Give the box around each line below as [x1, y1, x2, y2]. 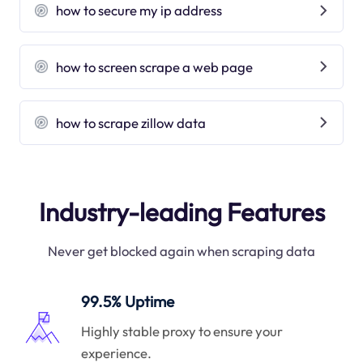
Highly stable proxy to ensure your [81, 322, 284, 340]
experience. [81, 344, 152, 361]
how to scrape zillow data [56, 113, 207, 131]
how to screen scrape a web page [56, 58, 254, 75]
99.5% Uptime [81, 292, 175, 312]
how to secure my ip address [56, 2, 223, 19]
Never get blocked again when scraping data [48, 242, 315, 260]
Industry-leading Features [38, 196, 325, 228]
